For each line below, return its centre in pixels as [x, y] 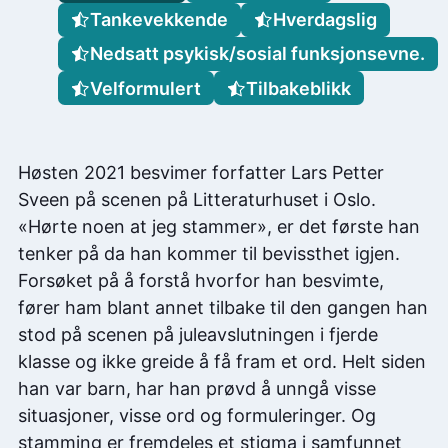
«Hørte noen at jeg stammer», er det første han [219, 227]
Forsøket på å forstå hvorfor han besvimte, [201, 281]
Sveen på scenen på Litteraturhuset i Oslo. [197, 200]
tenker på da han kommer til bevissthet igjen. [209, 254]
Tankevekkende [158, 20]
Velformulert [145, 88]
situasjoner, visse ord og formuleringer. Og [197, 416]
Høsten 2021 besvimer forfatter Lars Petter [201, 173]
